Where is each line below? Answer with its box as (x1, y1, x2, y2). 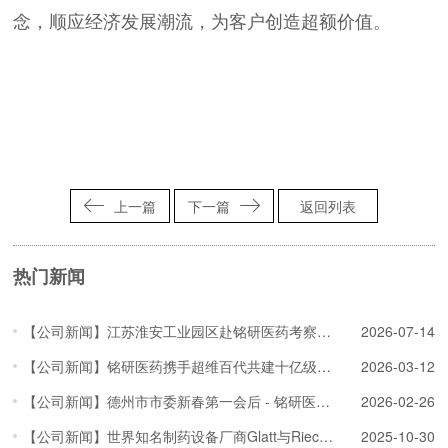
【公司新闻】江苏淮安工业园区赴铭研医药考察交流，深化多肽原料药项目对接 (317, 321, 332, 342)
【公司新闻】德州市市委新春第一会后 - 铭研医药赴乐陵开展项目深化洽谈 (316, 391, 331, 412)
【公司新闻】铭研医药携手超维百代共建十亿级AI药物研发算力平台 (317, 356, 332, 377)
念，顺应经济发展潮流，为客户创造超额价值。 (13, 12, 392, 33)
